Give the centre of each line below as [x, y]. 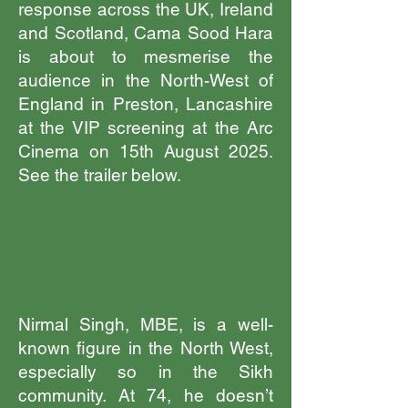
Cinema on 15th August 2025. [146, 151]
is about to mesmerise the [146, 56]
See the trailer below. [100, 175]
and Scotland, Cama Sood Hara [146, 33]
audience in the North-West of [146, 80]
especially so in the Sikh [146, 372]
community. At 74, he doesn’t [146, 395]
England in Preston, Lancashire [146, 104]
